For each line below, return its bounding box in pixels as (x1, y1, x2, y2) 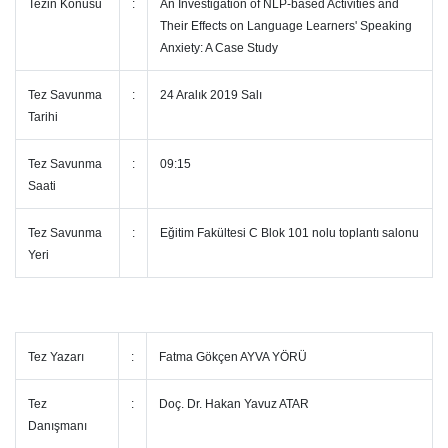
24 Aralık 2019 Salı (160, 88, 262, 102)
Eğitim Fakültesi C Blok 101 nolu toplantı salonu (160, 226, 419, 240)
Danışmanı (28, 419, 90, 433)
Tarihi (28, 110, 61, 124)
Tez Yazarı (28, 350, 84, 364)
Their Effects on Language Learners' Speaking (160, 19, 412, 33)
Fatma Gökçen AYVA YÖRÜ (159, 350, 307, 364)
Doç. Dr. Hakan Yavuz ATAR (159, 397, 309, 411)
